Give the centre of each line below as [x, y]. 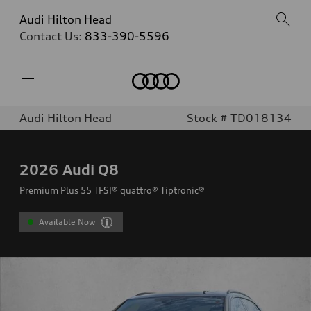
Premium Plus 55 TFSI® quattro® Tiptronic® [112, 190]
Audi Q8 [91, 169]
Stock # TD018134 [239, 118]
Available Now [67, 222]
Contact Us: [52, 36]
